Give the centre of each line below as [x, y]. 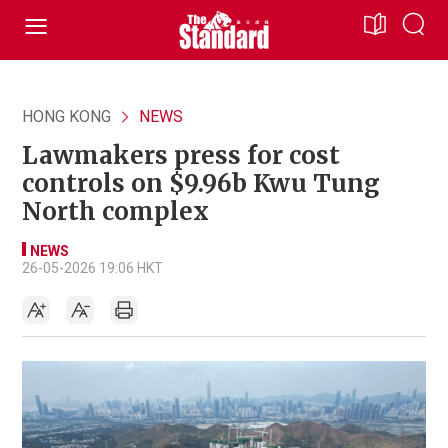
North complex [115, 211]
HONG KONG [66, 116]
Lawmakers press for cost [181, 155]
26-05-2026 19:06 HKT [92, 268]
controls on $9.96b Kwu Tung [201, 183]
